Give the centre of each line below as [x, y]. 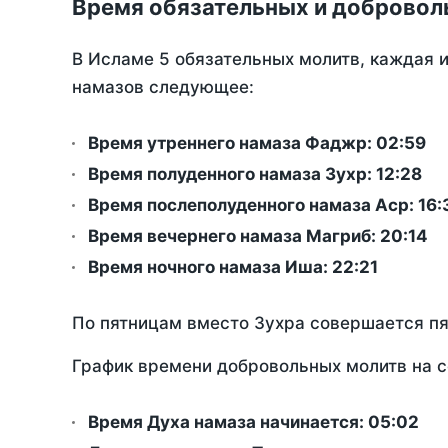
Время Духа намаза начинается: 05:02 [253, 422]
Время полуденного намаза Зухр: [232, 174]
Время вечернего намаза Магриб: [234, 236]
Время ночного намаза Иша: [210, 267]
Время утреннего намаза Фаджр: [232, 143]
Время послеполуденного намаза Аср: [253, 205]
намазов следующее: [163, 87]
